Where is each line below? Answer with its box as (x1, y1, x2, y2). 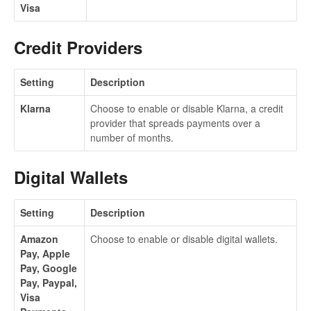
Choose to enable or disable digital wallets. (90, 231, 278, 246)
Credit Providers (14, 35, 142, 59)
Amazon (20, 231, 58, 246)
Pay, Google (20, 260, 77, 275)
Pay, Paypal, (20, 275, 77, 289)
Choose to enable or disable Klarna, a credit (90, 101, 283, 116)
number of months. (90, 131, 174, 145)
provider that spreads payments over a (90, 116, 260, 131)
